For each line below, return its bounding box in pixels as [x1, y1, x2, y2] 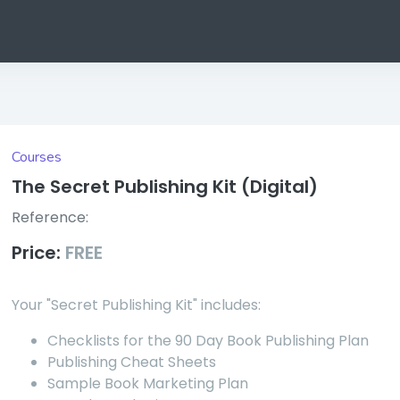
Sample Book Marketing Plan [47, 373, 249, 394]
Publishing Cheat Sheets [47, 352, 217, 372]
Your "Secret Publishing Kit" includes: [12, 295, 262, 315]
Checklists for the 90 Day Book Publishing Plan [47, 330, 370, 351]
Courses [12, 147, 62, 167]
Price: [12, 240, 66, 265]
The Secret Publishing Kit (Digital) [12, 174, 319, 199]
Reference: [12, 207, 89, 228]
